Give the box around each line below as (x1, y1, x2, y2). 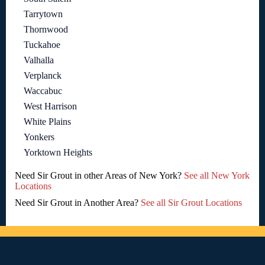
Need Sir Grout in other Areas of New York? (15, 170, 184, 181)
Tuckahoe (24, 40, 60, 50)
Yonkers (24, 132, 54, 143)
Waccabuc (24, 86, 62, 96)
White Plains (24, 117, 71, 127)
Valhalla (24, 55, 54, 66)
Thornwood (24, 24, 68, 35)
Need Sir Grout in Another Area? (15, 198, 141, 208)
